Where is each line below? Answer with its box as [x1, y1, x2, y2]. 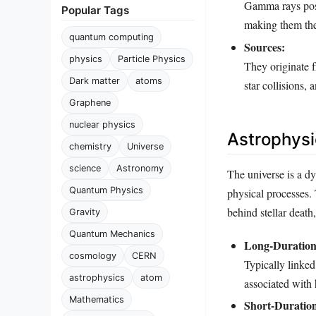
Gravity [69, 207, 100, 217]
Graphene [69, 97, 111, 108]
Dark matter [69, 75, 120, 86]
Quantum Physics [69, 185, 143, 195]
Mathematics [69, 294, 124, 305]
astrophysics [69, 272, 125, 283]
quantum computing [69, 32, 154, 42]
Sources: [244, 39, 285, 56]
